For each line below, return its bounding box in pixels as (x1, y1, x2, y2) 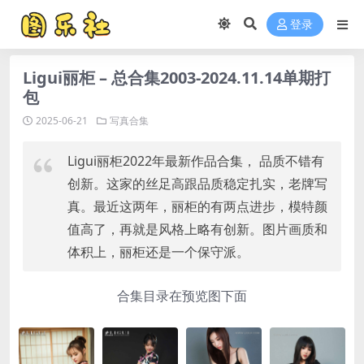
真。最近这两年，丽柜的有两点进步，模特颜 (67, 197, 327, 215)
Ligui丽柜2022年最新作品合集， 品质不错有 (67, 152, 324, 170)
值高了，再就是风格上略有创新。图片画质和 (67, 220, 327, 238)
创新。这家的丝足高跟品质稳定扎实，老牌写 (67, 175, 327, 193)
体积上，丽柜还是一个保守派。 (67, 243, 249, 261)
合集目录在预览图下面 (117, 287, 247, 305)
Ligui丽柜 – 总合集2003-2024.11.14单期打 (23, 67, 331, 89)
